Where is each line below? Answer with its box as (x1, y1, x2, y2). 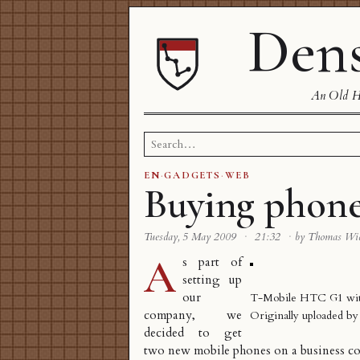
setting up (182, 272, 242, 289)
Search (143, 131, 175, 147)
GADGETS (164, 169, 221, 182)
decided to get (144, 325, 242, 342)
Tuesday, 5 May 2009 (144, 230, 239, 245)
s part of (182, 254, 242, 272)
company (144, 307, 192, 325)
